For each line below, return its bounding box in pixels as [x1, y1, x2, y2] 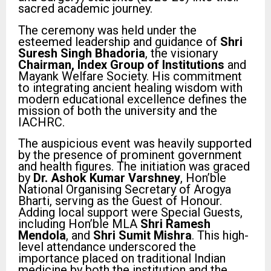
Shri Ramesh [140, 216, 211, 231]
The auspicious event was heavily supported [18, 135, 252, 151]
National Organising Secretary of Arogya [18, 181, 231, 197]
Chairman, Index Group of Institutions [18, 57, 224, 72]
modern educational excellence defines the [18, 91, 247, 106]
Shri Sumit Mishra [93, 227, 192, 243]
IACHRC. [18, 114, 65, 129]
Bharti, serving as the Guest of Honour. [18, 193, 222, 208]
